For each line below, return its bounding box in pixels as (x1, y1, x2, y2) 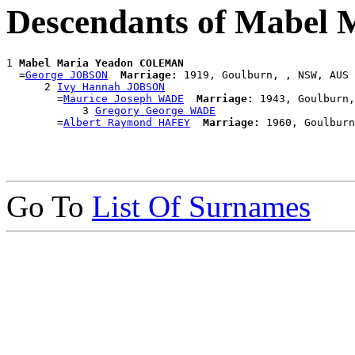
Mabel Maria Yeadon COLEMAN (19, 57, 184, 70)
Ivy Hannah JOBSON (57, 81, 165, 94)
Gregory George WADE (95, 105, 216, 117)
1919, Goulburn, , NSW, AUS (177, 69, 349, 82)
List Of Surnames (92, 189, 311, 224)
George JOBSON (25, 69, 108, 82)
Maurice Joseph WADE (63, 93, 184, 105)
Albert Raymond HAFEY (63, 116, 190, 129)
